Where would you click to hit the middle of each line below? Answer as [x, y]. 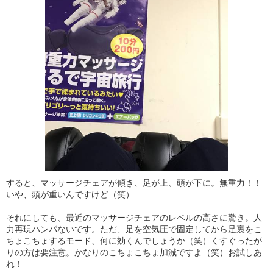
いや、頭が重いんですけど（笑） [70, 195]
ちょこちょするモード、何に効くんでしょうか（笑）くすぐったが [134, 241]
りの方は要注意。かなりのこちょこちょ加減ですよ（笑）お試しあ [134, 253]
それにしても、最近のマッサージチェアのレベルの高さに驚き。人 [134, 218]
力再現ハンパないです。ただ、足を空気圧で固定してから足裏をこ [134, 229]
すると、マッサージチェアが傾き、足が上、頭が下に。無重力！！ [134, 183]
